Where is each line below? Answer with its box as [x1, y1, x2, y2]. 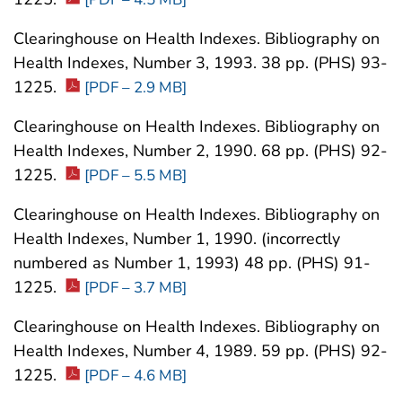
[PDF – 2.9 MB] [84, 77, 187, 99]
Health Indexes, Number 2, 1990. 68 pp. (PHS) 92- [13, 140, 388, 162]
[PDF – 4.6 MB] [84, 365, 187, 387]
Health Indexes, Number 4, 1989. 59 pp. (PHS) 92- [13, 340, 388, 363]
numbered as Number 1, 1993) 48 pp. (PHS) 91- [13, 252, 371, 275]
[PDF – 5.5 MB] [84, 165, 187, 187]
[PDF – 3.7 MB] [84, 277, 187, 299]
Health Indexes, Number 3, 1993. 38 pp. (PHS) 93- [13, 52, 388, 74]
